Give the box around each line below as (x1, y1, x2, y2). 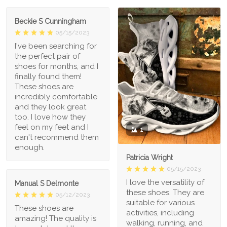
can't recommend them (15, 132, 99, 142)
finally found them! (15, 71, 82, 81)
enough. (15, 142, 45, 152)
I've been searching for (15, 41, 97, 51)
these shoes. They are (126, 188, 204, 198)
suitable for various (126, 198, 195, 208)
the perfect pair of (15, 51, 80, 61)
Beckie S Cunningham (15, 17, 86, 25)
